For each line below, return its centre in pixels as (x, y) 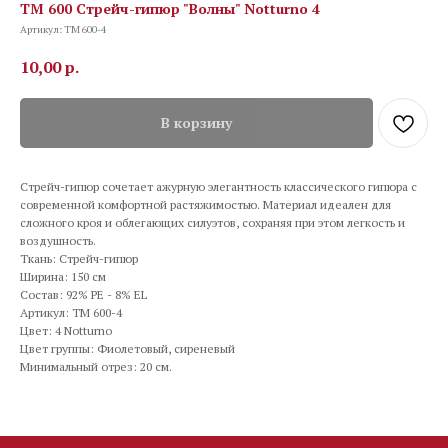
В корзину (196, 122)
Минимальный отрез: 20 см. (96, 366)
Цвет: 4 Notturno (66, 330)
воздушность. (58, 240)
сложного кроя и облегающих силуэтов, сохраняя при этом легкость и (212, 222)
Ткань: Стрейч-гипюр (79, 258)
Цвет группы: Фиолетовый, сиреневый (127, 348)
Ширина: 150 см (63, 276)
